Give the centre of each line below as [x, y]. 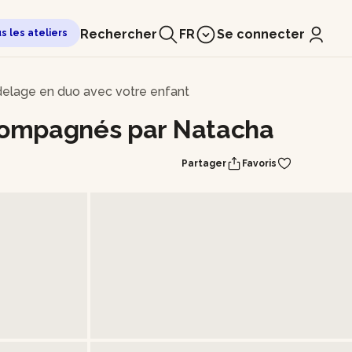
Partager [204, 163]
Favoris [259, 163]
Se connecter [261, 34]
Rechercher [119, 34]
